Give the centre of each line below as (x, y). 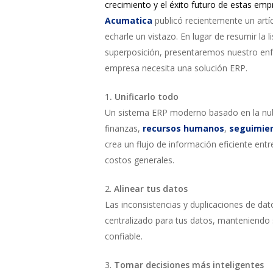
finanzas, (124, 128)
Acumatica (129, 20)
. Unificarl (130, 97)
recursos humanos (183, 128)
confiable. (124, 236)
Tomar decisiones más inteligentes (188, 265)
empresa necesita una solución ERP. (176, 68)
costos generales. (140, 160)
